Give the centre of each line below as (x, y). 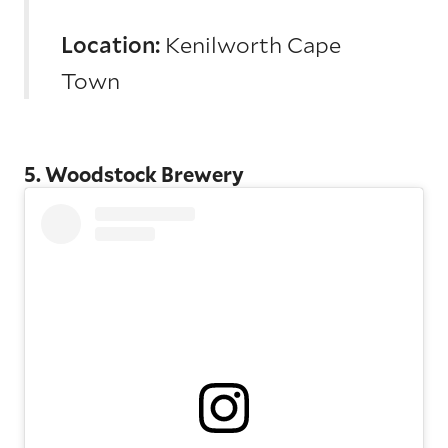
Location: (113, 45)
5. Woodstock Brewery (134, 174)
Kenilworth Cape (253, 45)
